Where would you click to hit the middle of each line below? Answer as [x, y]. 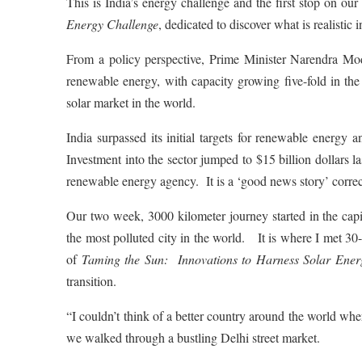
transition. [92, 281]
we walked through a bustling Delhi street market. [194, 338]
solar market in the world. [131, 103]
